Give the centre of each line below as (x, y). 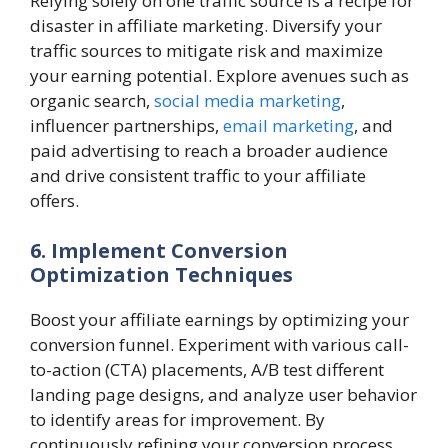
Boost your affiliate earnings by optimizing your (219, 319)
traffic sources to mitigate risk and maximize (206, 50)
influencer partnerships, (126, 125)
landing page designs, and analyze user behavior (223, 394)
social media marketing (247, 100)
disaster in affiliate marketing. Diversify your (206, 25)
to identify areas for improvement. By (177, 419)
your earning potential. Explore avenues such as (219, 75)
